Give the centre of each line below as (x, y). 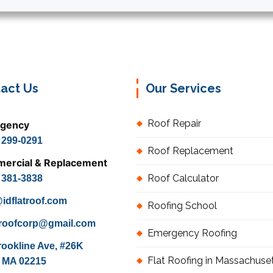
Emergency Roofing (192, 233)
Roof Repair (174, 124)
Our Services (183, 89)
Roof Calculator (183, 179)
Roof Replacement (190, 151)
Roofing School (182, 206)
